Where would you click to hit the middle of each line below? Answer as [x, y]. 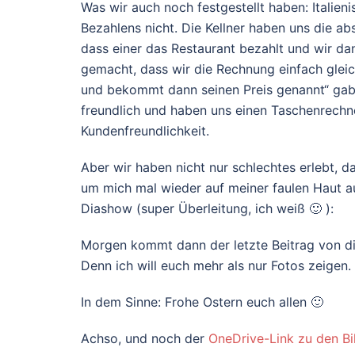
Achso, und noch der [145, 338]
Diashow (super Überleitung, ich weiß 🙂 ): [207, 208]
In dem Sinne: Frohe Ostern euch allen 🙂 [202, 302]
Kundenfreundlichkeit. [145, 130]
